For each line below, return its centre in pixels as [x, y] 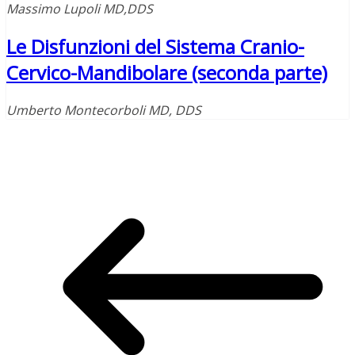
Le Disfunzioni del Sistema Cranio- [155, 46]
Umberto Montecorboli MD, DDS [104, 110]
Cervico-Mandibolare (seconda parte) [167, 72]
